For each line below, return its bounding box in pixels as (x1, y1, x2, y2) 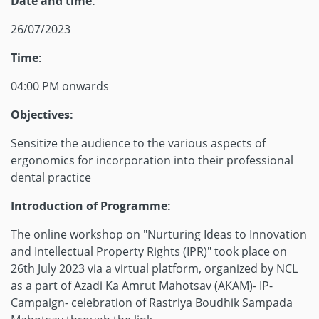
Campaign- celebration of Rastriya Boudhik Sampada (11, 295, 293, 310)
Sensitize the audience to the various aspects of (11, 135, 266, 151)
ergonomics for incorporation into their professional (11, 152, 293, 168)
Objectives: (11, 107, 73, 122)
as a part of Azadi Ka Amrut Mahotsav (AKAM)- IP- (11, 278, 273, 293)
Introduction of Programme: (11, 198, 171, 214)
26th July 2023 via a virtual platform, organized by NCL (11, 261, 298, 276)
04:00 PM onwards (11, 78, 109, 94)
